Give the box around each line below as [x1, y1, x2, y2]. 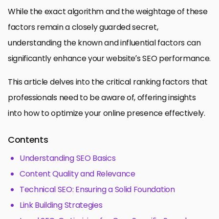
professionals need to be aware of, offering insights [8, 91, 196, 103]
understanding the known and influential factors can [8, 37, 201, 48]
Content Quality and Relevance [20, 168, 135, 179]
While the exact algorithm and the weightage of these [8, 5, 208, 17]
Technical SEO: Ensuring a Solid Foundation [20, 183, 175, 195]
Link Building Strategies [20, 199, 103, 211]
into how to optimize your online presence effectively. [8, 107, 205, 119]
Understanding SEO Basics [20, 152, 116, 164]
